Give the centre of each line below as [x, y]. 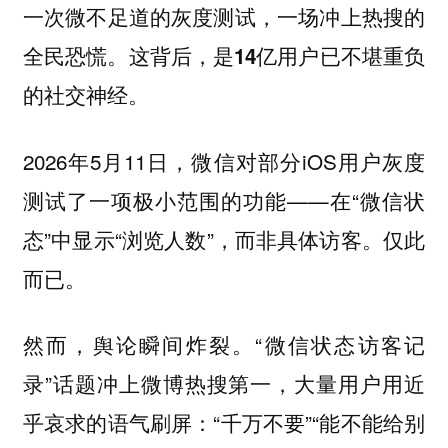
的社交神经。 [85, 95]
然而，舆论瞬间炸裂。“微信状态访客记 [224, 344]
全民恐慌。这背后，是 [128, 55]
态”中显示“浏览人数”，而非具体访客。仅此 [224, 238]
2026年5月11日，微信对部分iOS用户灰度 [224, 160]
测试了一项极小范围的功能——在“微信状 [224, 199]
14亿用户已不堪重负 [330, 56]
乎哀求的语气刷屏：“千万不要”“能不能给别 [224, 422]
